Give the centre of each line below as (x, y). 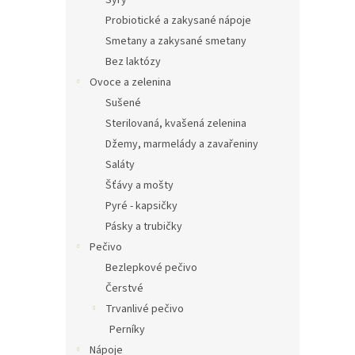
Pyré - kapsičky (141, 206)
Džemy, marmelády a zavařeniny (182, 144)
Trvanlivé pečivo (145, 309)
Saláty (120, 165)
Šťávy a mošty (139, 185)
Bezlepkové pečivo (151, 268)
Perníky (127, 330)
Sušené (123, 103)
